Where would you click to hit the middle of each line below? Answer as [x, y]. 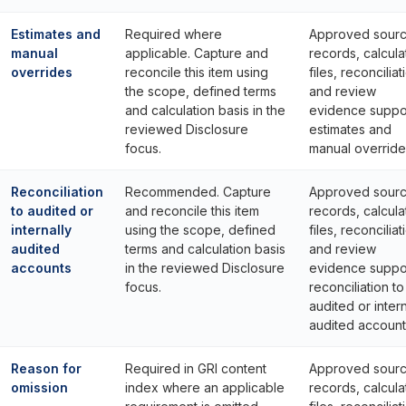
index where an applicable [205, 387]
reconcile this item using [197, 72]
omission [39, 387]
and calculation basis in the [205, 110]
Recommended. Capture [198, 192]
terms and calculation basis [205, 249]
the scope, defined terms [201, 91]
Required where [174, 34]
